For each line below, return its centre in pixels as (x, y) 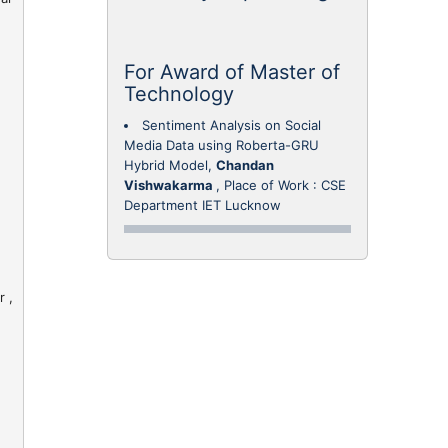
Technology (178, 94)
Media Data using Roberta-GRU (221, 145)
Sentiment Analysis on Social (231, 125)
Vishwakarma (169, 185)
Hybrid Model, (169, 165)
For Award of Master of (231, 72)
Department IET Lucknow (202, 205)
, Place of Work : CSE (280, 185)
